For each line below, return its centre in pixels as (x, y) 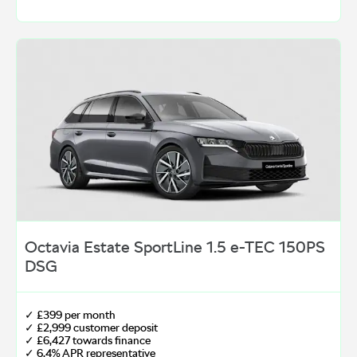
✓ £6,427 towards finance (88, 341)
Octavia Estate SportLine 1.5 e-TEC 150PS (175, 247)
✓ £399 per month (70, 315)
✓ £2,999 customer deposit (91, 328)
